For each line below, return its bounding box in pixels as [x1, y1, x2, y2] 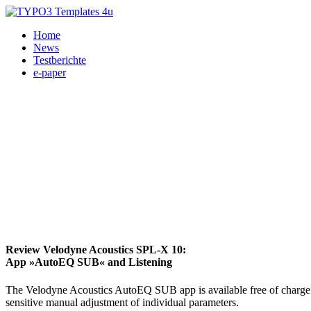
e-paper [33, 67, 66, 78]
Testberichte [33, 54, 86, 66]
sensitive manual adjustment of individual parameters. [6, 296, 239, 308]
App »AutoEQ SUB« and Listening [6, 256, 172, 269]
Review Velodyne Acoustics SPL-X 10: [6, 244, 186, 256]
